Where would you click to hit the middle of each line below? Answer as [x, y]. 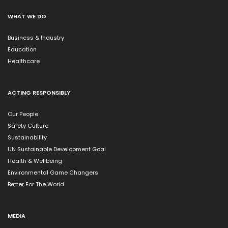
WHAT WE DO [27, 16]
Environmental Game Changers [53, 173]
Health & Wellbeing [35, 161]
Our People [23, 114]
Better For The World [36, 184]
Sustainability [27, 137]
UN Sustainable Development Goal [57, 149]
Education [22, 49]
